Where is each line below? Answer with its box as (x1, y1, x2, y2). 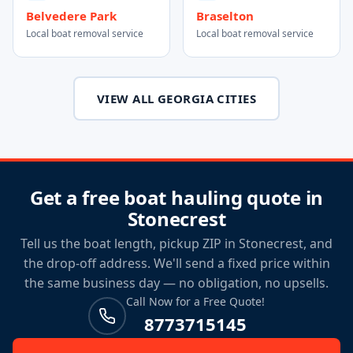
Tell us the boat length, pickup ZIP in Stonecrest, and (20, 235, 333, 252)
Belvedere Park (26, 8, 117, 24)
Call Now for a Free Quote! (126, 294, 265, 309)
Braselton (196, 8, 254, 24)
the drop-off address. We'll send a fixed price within (23, 255, 330, 272)
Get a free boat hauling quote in (29, 184, 324, 210)
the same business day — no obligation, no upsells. (24, 274, 329, 292)
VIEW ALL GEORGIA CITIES (96, 91, 257, 106)
